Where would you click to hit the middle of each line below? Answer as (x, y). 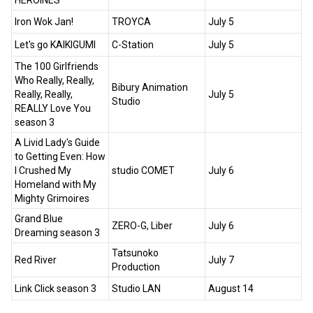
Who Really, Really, (54, 80)
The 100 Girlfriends (57, 66)
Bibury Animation (150, 87)
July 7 (221, 260)
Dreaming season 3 (57, 233)
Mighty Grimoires (52, 198)
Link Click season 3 (56, 289)
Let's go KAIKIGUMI (55, 45)
